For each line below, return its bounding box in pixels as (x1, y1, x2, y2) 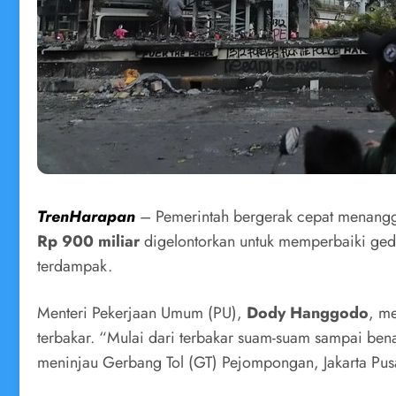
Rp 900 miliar (37, 229, 140, 253)
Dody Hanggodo (247, 301, 369, 325)
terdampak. (37, 254, 112, 278)
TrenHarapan (37, 204, 135, 228)
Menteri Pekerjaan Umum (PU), (37, 301, 247, 325)
